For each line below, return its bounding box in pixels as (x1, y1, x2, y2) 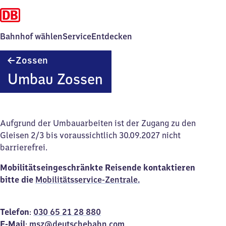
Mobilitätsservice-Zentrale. (35, 175, 140, 185)
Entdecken (91, 31, 132, 41)
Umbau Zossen (7, 70, 103, 88)
